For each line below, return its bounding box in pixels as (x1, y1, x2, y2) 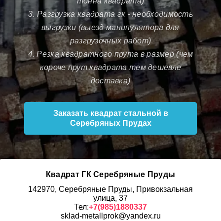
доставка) (90, 76, 131, 85)
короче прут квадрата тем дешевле (39, 63, 182, 72)
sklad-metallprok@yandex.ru (60, 211, 161, 220)
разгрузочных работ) (70, 36, 151, 45)
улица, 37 (93, 193, 128, 202)
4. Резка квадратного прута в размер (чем (28, 49, 193, 58)
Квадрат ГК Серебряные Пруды (45, 170, 176, 179)
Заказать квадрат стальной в (53, 109, 168, 117)
